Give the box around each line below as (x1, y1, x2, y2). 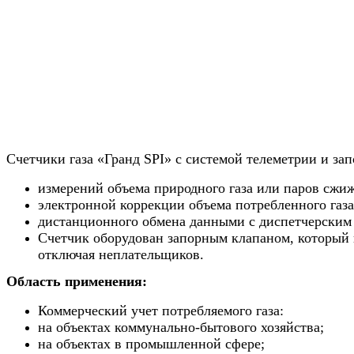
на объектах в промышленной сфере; (38, 336, 265, 352)
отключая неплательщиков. (38, 247, 204, 261)
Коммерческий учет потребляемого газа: (38, 303, 288, 319)
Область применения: (6, 273, 147, 290)
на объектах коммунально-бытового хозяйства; (38, 319, 324, 336)
